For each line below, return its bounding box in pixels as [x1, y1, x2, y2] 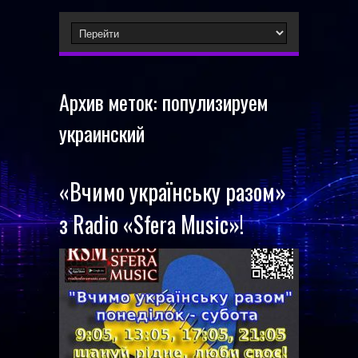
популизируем [162, 86, 268, 117]
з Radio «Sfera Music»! [59, 208, 244, 241]
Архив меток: [59, 86, 162, 117]
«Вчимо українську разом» [59, 175, 286, 208]
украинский [59, 117, 145, 149]
